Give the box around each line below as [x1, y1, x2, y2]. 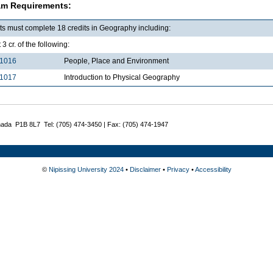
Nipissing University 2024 [48, 165, 124, 173]
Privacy [166, 165, 190, 173]
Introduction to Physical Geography [64, 73, 180, 82]
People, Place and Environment [64, 56, 169, 65]
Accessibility [194, 165, 232, 173]
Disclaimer [129, 165, 161, 173]
